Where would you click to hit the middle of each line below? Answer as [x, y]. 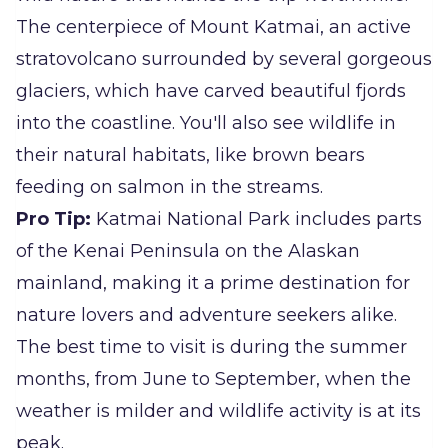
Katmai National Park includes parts [256, 219]
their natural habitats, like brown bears [190, 155]
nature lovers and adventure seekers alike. [206, 315]
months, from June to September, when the [213, 379]
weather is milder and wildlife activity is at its [218, 411]
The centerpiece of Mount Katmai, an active [213, 27]
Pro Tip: [53, 219]
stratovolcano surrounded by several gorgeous [224, 59]
